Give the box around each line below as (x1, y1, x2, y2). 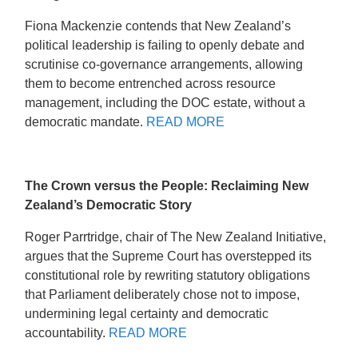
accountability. (25, 325, 109, 340)
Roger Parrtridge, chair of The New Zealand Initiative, (25, 229, 327, 244)
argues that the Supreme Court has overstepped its (25, 249, 312, 263)
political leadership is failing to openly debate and (25, 38, 305, 52)
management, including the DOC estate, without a (25, 95, 306, 109)
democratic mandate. (25, 114, 147, 129)
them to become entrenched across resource (25, 76, 276, 90)
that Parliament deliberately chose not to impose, (25, 287, 300, 301)
